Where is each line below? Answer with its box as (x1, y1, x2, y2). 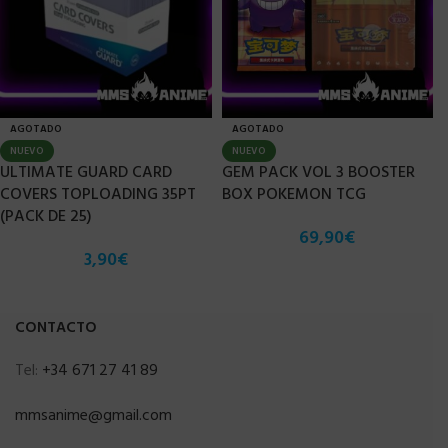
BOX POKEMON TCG (221, 182, 366, 209)
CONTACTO (15, 316, 97, 341)
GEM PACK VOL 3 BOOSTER (221, 160, 415, 187)
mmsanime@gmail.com (15, 403, 172, 430)
